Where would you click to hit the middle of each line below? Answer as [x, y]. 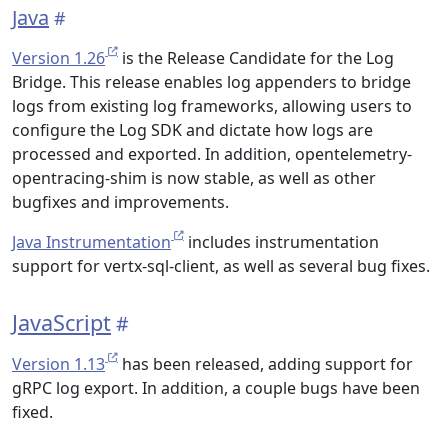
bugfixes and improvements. [120, 202]
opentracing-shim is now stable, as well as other [194, 178]
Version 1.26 [58, 58]
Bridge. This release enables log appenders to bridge [211, 82]
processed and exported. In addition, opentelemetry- [212, 154]
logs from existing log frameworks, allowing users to [212, 106]
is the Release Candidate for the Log [256, 58]
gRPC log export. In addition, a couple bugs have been [216, 388]
